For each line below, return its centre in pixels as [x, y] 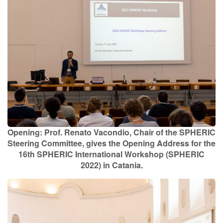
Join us [188, 59]
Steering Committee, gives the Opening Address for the [111, 143]
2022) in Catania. [111, 165]
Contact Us [29, 15]
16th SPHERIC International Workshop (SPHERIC [111, 154]
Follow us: [53, 84]
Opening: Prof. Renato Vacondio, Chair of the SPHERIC [111, 132]
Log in [111, 59]
